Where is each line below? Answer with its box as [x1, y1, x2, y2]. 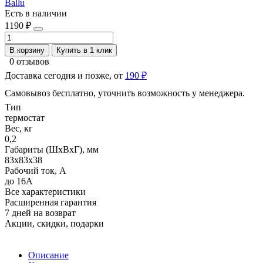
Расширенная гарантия [5, 197, 96, 207]
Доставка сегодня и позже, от [5, 70, 125, 80]
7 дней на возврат [5, 207, 76, 218]
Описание [28, 249, 69, 260]
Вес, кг [5, 123, 33, 133]
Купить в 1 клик [56, 45, 112, 55]
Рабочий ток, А [5, 165, 66, 176]
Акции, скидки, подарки [5, 218, 104, 228]
